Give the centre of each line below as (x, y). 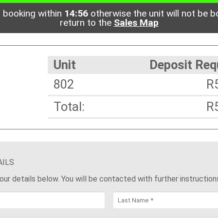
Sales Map (136, 23)
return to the (87, 23)
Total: (69, 107)
